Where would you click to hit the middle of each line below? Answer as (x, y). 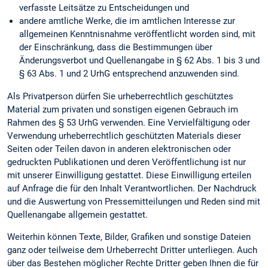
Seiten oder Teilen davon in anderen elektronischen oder (119, 149)
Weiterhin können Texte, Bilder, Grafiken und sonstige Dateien (129, 237)
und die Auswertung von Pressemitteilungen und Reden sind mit (134, 202)
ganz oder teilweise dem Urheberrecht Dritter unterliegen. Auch (132, 250)
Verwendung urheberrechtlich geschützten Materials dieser (124, 136)
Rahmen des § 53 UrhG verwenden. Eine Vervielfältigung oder (129, 123)
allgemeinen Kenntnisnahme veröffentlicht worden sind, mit (137, 34)
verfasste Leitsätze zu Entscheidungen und (104, 8)
